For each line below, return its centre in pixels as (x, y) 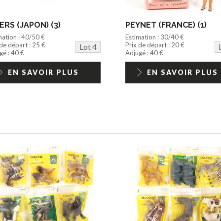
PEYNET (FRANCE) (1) (166, 25)
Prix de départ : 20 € (155, 45)
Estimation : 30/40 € (154, 37)
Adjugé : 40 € (144, 53)
